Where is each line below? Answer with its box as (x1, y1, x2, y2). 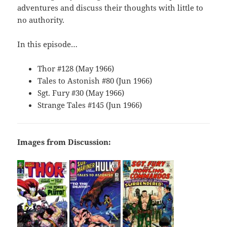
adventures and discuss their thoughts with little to (17, 3, 204, 13)
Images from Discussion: (17, 137, 111, 147)
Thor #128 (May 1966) (37, 63, 115, 74)
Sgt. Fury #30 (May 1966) (37, 88, 125, 98)
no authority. (17, 15, 65, 25)
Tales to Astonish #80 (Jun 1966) (37, 75, 153, 86)
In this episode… (17, 39, 78, 50)
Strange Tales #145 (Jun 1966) (37, 100, 142, 110)
